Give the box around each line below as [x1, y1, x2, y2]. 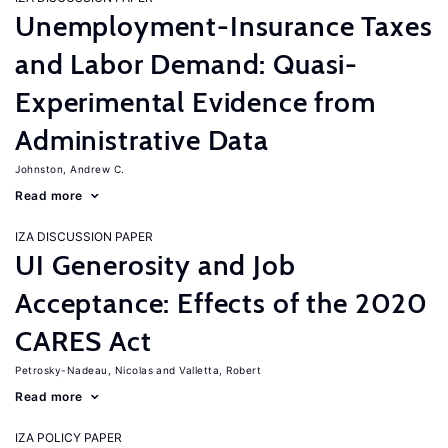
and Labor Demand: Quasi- [15, 47, 359, 81]
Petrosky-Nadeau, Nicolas [15, 364, 153, 376]
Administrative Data [15, 123, 269, 157]
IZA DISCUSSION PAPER [15, 229, 153, 244]
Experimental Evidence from [15, 85, 376, 119]
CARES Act [15, 324, 152, 358]
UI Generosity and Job [15, 248, 296, 282]
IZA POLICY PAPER [15, 430, 122, 445]
